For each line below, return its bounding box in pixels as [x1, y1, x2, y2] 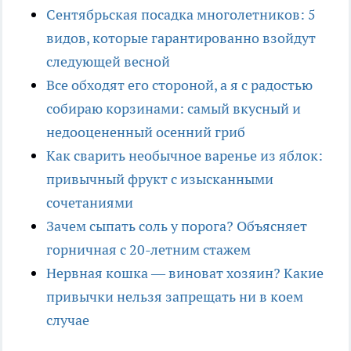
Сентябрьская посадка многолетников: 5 [46, 5, 316, 24]
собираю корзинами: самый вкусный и [46, 100, 301, 118]
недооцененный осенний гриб [46, 123, 245, 142]
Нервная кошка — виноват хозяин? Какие [46, 264, 324, 283]
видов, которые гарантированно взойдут [46, 29, 316, 48]
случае [46, 311, 89, 330]
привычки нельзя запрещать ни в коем [46, 288, 303, 306]
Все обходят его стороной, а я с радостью [46, 76, 313, 95]
